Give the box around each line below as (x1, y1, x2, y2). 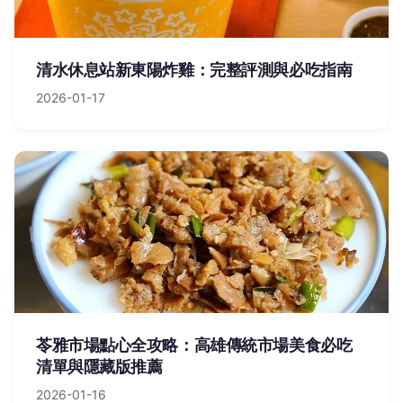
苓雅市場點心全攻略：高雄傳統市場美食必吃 (36, 336, 353, 354)
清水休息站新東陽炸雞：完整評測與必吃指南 (36, 60, 353, 79)
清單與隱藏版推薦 (36, 357, 163, 376)
